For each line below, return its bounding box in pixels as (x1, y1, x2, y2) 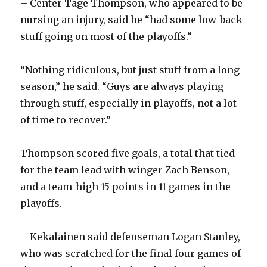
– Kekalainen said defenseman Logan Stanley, (20, 231, 241, 243)
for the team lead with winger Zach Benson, (20, 164, 230, 176)
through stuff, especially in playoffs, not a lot (20, 97, 237, 110)
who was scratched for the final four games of (20, 247, 241, 260)
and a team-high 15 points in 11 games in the (20, 181, 231, 193)
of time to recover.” (20, 114, 111, 126)
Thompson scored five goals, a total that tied (20, 147, 235, 160)
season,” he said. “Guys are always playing (20, 80, 224, 93)
